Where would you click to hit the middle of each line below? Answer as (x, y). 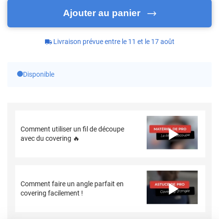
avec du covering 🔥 (50, 139)
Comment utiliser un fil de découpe (73, 129)
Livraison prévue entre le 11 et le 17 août (114, 42)
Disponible (39, 75)
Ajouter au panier (101, 13)
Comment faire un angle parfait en (72, 184)
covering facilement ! (52, 193)
